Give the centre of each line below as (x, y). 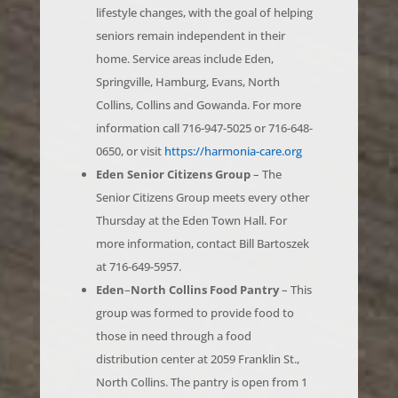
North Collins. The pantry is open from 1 (201, 357)
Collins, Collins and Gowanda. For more (198, 80)
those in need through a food (173, 310)
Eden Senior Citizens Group (173, 149)
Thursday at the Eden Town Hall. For (191, 195)
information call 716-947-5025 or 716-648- (204, 103)
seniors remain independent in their (190, 10)
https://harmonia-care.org (233, 126)
